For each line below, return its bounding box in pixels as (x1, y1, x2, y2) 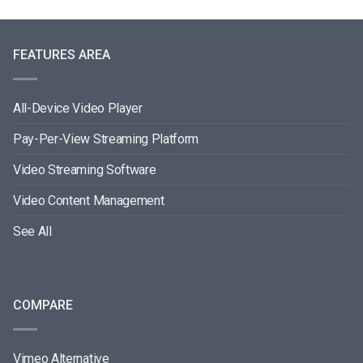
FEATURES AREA (13, 46, 110, 62)
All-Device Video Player (13, 100, 143, 116)
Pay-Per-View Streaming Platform (13, 130, 199, 147)
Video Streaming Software (13, 161, 156, 177)
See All (13, 223, 52, 239)
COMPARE (13, 297, 73, 313)
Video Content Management (13, 192, 164, 208)
